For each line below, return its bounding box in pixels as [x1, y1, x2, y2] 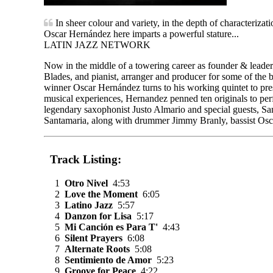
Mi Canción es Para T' [65, 221, 158, 232]
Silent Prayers [65, 232, 122, 243]
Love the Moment [65, 188, 138, 199]
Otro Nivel [65, 177, 108, 188]
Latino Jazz [65, 199, 113, 210]
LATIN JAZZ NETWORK [44, 39, 151, 50]
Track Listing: [50, 153, 121, 166]
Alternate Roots [65, 243, 130, 254]
